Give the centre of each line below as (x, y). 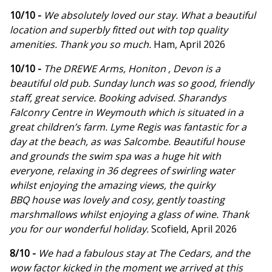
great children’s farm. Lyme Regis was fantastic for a (128, 127)
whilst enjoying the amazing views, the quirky (112, 185)
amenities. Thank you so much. (82, 45)
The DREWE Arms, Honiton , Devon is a (132, 69)
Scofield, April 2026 (194, 229)
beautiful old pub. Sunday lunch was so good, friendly (132, 83)
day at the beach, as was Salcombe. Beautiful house (127, 142)
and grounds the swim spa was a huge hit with (115, 156)
